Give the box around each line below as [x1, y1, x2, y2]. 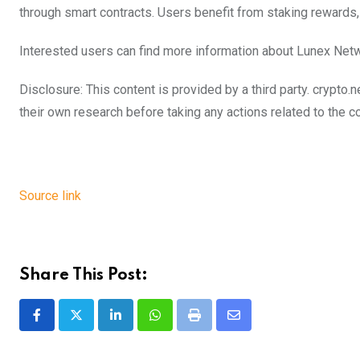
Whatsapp [153, 317, 211, 333]
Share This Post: [19, 267, 148, 284]
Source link [19, 187, 81, 203]
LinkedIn [114, 317, 163, 333]
